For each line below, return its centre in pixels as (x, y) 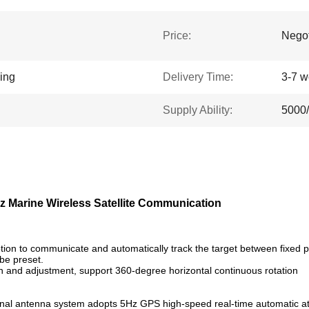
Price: (177, 36)
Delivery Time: (198, 77)
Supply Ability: (198, 110)
